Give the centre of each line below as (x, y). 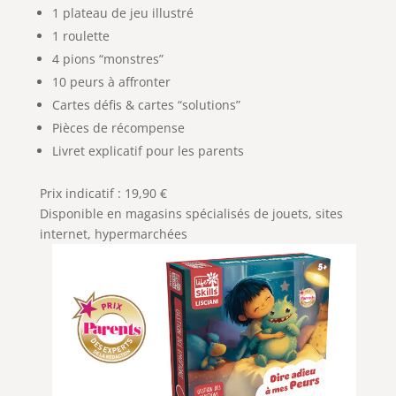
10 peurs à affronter (111, 81)
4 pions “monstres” (107, 58)
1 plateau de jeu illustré (122, 12)
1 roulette (80, 35)
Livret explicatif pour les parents (148, 150)
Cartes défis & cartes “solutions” (146, 104)
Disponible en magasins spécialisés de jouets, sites (191, 213)
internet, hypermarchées (113, 233)
